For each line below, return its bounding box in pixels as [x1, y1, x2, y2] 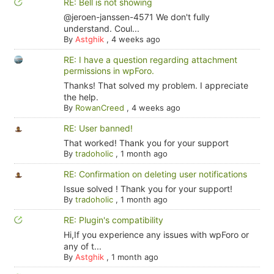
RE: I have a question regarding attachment [63, 54, 237, 65]
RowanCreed [75, 103, 124, 113]
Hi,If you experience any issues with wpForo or [63, 229, 249, 240]
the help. [63, 92, 98, 102]
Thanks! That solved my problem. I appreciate [63, 80, 248, 91]
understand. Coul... [63, 23, 139, 34]
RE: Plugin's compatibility [63, 215, 163, 225]
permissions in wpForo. [63, 65, 154, 76]
